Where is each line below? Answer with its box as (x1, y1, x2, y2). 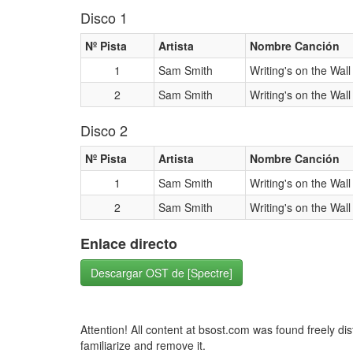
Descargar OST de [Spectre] (91, 265, 232, 281)
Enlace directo (80, 233, 177, 254)
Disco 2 (80, 120, 128, 140)
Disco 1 (80, 7, 128, 28)
